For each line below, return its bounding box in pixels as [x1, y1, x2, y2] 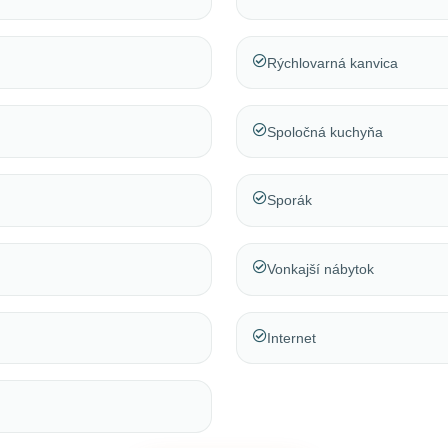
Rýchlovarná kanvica [267, 54, 398, 71]
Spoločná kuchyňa [267, 123, 383, 140]
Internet [267, 330, 316, 346]
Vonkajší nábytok [267, 261, 374, 278]
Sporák [267, 192, 312, 209]
